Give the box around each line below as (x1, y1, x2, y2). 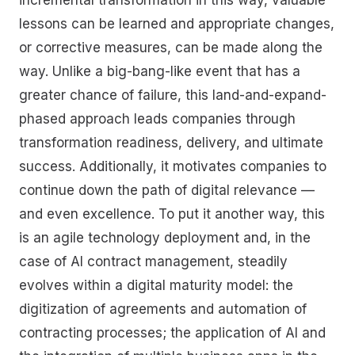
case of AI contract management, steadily (19, 253, 288, 269)
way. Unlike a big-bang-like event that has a (19, 63, 300, 79)
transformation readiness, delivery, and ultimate (19, 134, 323, 151)
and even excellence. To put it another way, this (19, 205, 325, 222)
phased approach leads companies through (19, 110, 296, 127)
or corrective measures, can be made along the (19, 39, 323, 55)
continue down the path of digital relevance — (19, 181, 315, 198)
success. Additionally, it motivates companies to (19, 158, 326, 174)
